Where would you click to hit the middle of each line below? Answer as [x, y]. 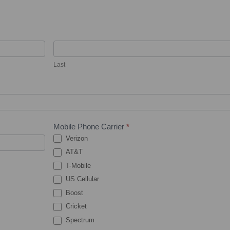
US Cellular [82, 179]
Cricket [75, 206]
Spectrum [79, 220]
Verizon [76, 138]
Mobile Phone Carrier [90, 126]
